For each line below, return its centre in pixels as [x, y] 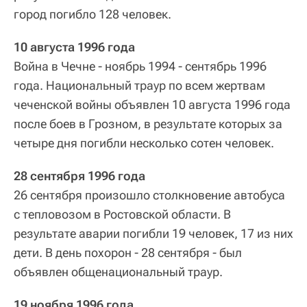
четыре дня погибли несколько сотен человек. [144, 143]
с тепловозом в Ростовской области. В [122, 214]
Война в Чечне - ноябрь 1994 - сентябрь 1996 [140, 66]
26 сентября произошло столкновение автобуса [149, 195]
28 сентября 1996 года [79, 175]
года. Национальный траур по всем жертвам [139, 85]
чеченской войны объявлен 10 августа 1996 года [152, 104]
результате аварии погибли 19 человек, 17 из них [153, 233]
